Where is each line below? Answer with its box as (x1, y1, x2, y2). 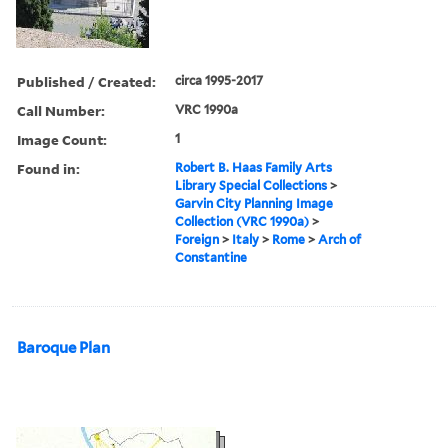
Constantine (175, 249, 248, 265)
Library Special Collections (175, 177, 328, 193)
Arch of (318, 231, 362, 247)
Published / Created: (17, 71, 156, 91)
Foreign (175, 231, 220, 247)
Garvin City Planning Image (175, 195, 334, 211)
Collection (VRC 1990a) (175, 213, 310, 229)
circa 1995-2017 (175, 72, 264, 88)
